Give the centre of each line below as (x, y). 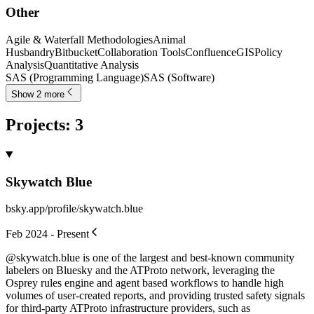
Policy (268, 53)
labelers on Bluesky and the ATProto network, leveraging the (140, 271)
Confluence (211, 53)
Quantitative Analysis (91, 65)
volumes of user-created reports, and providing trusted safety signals (155, 296)
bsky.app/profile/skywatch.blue (74, 209)
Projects (35, 124)
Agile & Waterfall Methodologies (79, 40)
